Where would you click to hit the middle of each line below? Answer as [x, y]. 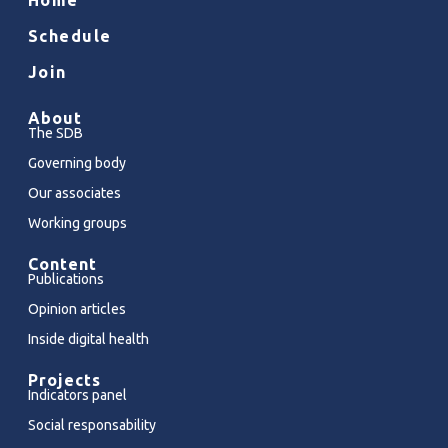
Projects [64, 379]
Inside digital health [88, 338]
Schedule [69, 35]
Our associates [74, 192]
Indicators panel [77, 394]
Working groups [77, 222]
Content [62, 263]
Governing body [76, 162]
